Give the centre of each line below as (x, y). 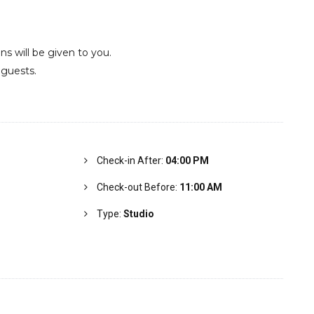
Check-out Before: (138, 187)
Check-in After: (131, 161)
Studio (138, 214)
